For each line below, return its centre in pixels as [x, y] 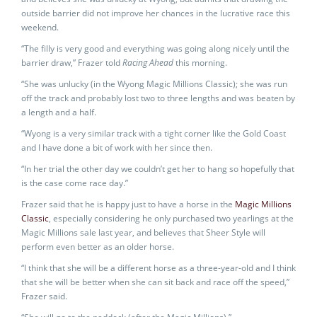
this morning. [201, 63]
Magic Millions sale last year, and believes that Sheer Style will [143, 232]
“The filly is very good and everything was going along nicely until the [155, 48]
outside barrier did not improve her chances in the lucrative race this [156, 13]
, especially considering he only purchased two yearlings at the [171, 218]
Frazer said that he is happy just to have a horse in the [128, 204]
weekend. [40, 27]
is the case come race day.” [75, 183]
